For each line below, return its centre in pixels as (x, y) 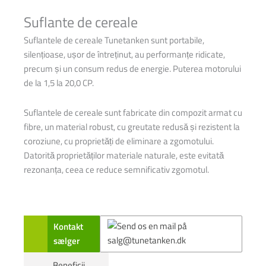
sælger (66, 241)
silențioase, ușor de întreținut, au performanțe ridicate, (124, 55)
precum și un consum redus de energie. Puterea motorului (132, 69)
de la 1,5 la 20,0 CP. (59, 83)
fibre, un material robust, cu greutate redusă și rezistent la (132, 126)
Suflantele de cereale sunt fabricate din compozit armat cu (133, 112)
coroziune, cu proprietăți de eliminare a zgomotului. (119, 141)
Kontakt (68, 227)
